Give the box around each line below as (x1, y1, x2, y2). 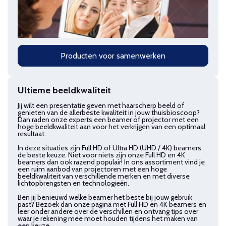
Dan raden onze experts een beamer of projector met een (18, 115, 199, 124)
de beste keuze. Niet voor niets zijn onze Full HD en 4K (18, 150, 185, 159)
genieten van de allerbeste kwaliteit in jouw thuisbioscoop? (18, 107, 200, 117)
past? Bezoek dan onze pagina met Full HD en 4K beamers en (18, 199, 206, 209)
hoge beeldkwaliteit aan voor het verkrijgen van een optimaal (18, 122, 205, 131)
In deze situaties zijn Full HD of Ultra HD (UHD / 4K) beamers (18, 143, 201, 152)
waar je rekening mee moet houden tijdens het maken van (18, 213, 198, 223)
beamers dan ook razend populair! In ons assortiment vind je (18, 157, 205, 166)
